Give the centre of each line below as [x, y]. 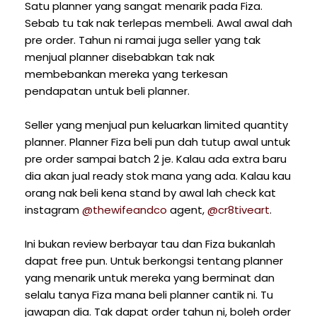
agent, [187, 210]
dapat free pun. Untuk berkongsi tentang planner [154, 261]
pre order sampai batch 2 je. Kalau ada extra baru [156, 159]
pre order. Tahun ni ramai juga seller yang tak [143, 40]
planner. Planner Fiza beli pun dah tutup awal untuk [157, 142]
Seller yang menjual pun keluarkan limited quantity [156, 125]
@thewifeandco [125, 210]
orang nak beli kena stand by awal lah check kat [150, 193]
